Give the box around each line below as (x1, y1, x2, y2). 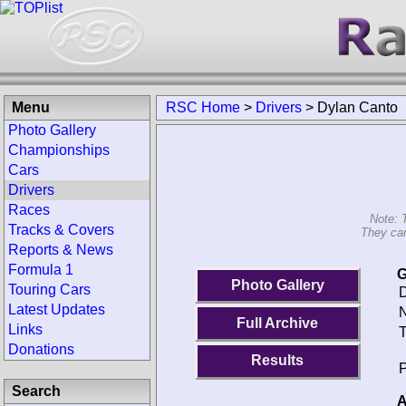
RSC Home (166, 100, 240, 115)
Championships (8, 142, 110, 158)
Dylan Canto (317, 100, 398, 115)
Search (12, 383, 61, 399)
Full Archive (237, 314, 319, 331)
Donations (8, 342, 74, 357)
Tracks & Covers (8, 222, 114, 237)
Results (251, 353, 304, 369)
